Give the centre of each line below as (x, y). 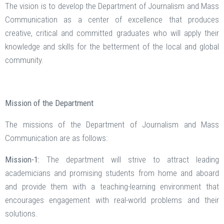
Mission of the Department (49, 103)
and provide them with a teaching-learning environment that (112, 187)
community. (24, 60)
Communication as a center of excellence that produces (112, 20)
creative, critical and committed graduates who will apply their (112, 33)
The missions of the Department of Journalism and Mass (112, 125)
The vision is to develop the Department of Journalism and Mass (112, 6)
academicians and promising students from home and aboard (112, 173)
